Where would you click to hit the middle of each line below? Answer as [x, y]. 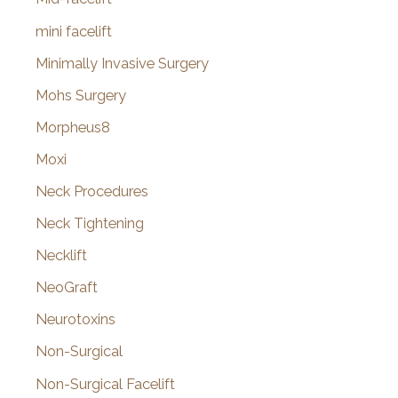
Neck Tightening [90, 224]
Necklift [61, 256]
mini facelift [74, 31]
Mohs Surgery [81, 95]
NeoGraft [67, 288]
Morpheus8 [73, 127]
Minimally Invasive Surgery [122, 63]
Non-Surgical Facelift [105, 384]
